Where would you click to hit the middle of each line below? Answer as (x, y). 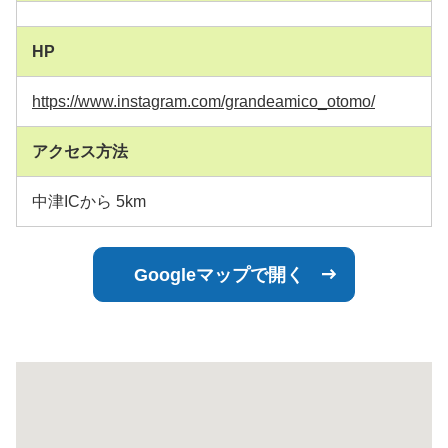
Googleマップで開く (219, 275)
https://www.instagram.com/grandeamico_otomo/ (203, 102)
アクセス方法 (80, 152)
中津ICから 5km (89, 202)
